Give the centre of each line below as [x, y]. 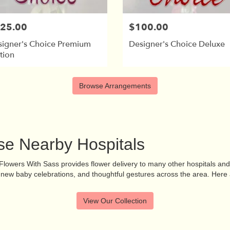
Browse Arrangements [115, 86]
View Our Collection [115, 201]
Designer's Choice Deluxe [177, 44]
